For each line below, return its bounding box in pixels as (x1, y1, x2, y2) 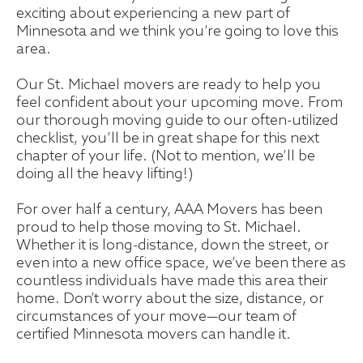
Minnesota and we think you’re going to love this (16, 23, 339, 41)
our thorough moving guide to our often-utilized (16, 112, 339, 130)
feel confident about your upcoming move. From (16, 94, 343, 113)
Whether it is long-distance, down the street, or (16, 237, 329, 255)
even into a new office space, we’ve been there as (16, 254, 346, 273)
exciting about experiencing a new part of (16, 5, 290, 23)
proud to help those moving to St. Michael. (16, 219, 301, 237)
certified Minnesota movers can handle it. (16, 326, 291, 344)
